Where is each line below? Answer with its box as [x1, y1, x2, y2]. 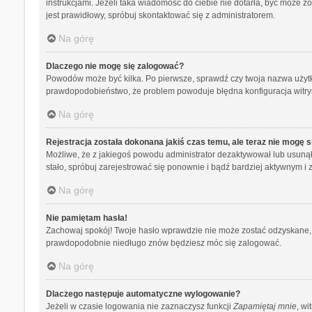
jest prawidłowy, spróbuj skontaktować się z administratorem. [45, 10, 275, 21]
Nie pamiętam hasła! [45, 213, 127, 224]
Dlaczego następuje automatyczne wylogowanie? [45, 289, 240, 299]
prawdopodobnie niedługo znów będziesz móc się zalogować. [45, 238, 281, 249]
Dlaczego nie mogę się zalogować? [45, 61, 184, 72]
